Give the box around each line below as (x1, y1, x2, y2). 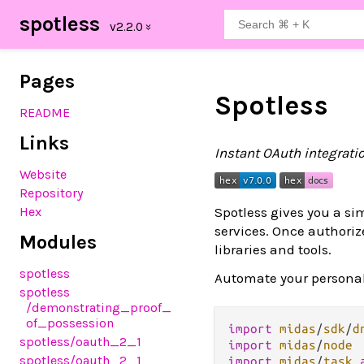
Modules (19, 231, 97, 253)
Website (19, 167, 67, 182)
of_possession (26, 315, 115, 331)
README (19, 105, 70, 120)
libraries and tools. (214, 240, 331, 258)
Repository (19, 185, 84, 201)
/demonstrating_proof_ (26, 300, 172, 315)
